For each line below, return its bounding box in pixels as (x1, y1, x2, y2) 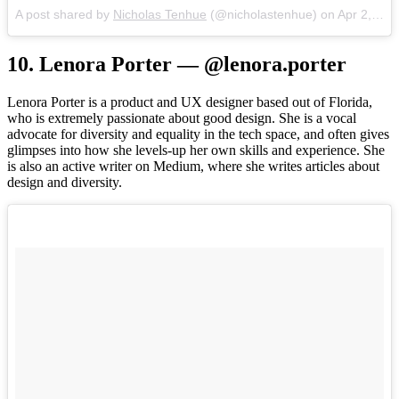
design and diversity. (7, 175, 122, 191)
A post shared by (15, 6, 113, 21)
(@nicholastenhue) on (207, 6, 338, 21)
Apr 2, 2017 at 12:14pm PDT (338, 6, 371, 21)
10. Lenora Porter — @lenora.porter (7, 53, 346, 77)
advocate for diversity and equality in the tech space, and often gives (7, 126, 389, 142)
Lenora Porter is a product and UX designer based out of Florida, (7, 94, 372, 110)
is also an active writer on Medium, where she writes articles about (7, 159, 379, 175)
